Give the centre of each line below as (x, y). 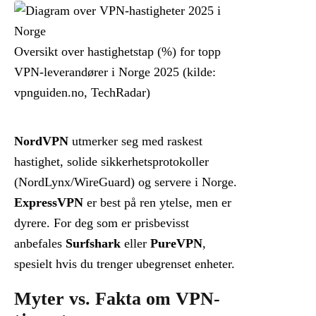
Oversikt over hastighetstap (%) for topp (117, 52)
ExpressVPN (49, 203)
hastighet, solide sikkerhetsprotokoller (111, 162)
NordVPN (41, 141)
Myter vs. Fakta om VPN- (117, 299)
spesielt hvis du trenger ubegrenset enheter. (124, 264)
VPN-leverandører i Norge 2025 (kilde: (115, 72)
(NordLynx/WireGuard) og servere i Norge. (126, 182)
